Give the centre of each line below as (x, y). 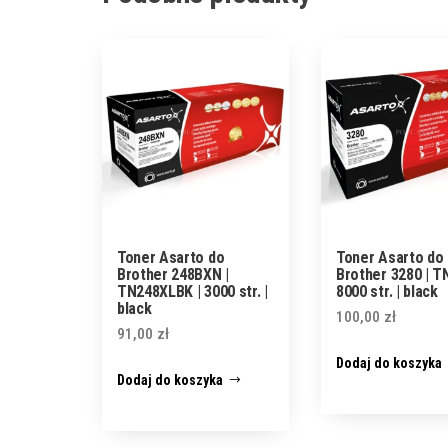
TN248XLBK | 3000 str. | (192, 291)
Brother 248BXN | (173, 274)
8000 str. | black (387, 291)
